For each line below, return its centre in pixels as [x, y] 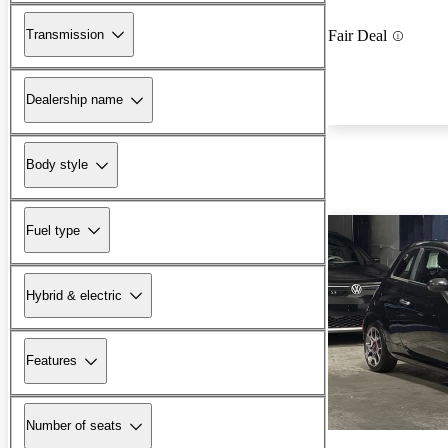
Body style [57, 165]
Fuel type [53, 230]
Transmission [65, 34]
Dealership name [74, 100]
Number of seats [74, 426]
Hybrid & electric [74, 295]
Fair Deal [357, 36]
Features [51, 361]
